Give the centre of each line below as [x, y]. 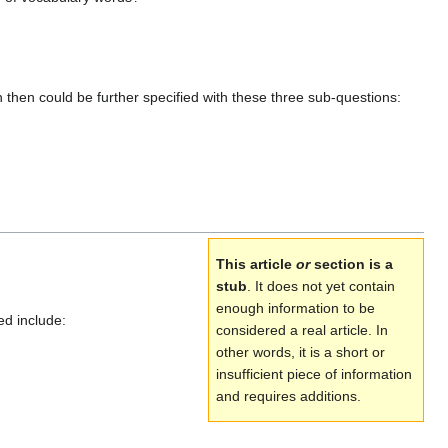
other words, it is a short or [300, 352]
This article [256, 264]
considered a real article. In [302, 330]
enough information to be [295, 308]
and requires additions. [288, 396]
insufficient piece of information [314, 374]
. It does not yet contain [321, 286]
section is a [351, 264]
